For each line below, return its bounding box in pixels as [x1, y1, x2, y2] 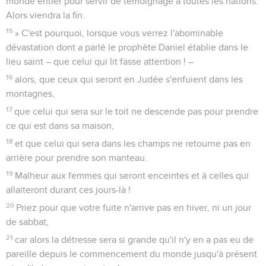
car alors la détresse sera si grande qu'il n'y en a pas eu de [15, 235, 254, 245]
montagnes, [6, 89, 55, 99]
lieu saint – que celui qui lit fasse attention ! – [6, 57, 194, 67]
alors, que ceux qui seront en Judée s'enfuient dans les [15, 75, 243, 85]
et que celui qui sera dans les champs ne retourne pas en [15, 139, 251, 149]
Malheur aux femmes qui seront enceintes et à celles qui [15, 171, 249, 181]
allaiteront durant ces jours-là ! [6, 185, 131, 195]
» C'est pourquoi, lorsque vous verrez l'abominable [15, 28, 224, 39]
